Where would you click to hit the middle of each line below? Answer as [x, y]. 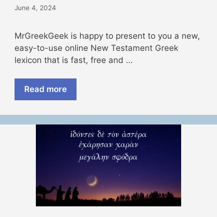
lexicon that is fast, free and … [74, 60]
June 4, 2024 [35, 8]
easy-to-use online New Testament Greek [96, 48]
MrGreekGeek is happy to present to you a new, [107, 36]
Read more [46, 89]
